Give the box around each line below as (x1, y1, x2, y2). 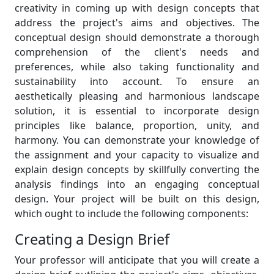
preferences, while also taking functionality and (15, 60, 259, 73)
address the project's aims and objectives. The (15, 16, 259, 29)
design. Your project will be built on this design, (15, 192, 259, 206)
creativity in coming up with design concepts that (15, 1, 259, 15)
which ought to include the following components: (15, 207, 248, 220)
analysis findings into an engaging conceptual (15, 177, 259, 191)
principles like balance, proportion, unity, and (15, 119, 259, 132)
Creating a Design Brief (15, 229, 169, 249)
